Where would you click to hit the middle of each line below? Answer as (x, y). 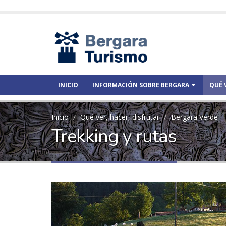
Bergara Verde (194, 117)
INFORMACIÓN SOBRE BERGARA (141, 85)
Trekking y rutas (114, 136)
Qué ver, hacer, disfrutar (120, 117)
